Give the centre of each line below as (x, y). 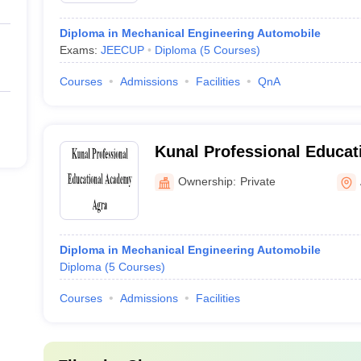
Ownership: (207, 181)
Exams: (80, 50)
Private (257, 181)
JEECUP (122, 50)
